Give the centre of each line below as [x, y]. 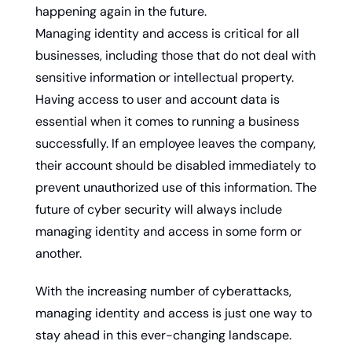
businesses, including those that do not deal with [176, 55]
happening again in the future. [121, 11]
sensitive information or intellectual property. [165, 77]
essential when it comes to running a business [167, 121]
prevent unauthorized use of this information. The [176, 187]
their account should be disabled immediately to [176, 165]
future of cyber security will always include [159, 209]
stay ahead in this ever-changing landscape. [163, 335]
